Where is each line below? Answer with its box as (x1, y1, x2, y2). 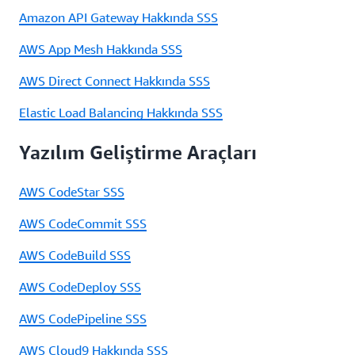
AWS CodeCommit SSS (19, 215, 147, 231)
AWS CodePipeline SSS (19, 310, 147, 326)
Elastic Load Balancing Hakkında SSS (19, 105, 223, 121)
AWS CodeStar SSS (19, 183, 124, 200)
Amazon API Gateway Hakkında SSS (19, 10, 218, 26)
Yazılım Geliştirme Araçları (19, 140, 257, 163)
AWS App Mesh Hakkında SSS (19, 41, 182, 58)
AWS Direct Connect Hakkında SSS (19, 73, 210, 90)
